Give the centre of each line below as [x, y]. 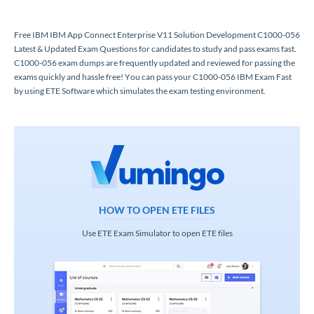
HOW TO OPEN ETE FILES [157, 210]
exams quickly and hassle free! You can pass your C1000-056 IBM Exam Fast [153, 76]
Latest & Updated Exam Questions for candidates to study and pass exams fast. [155, 48]
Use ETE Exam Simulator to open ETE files [157, 233]
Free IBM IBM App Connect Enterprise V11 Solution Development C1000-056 [157, 34]
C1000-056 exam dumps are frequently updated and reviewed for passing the [155, 62]
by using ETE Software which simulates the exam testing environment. [140, 90]
